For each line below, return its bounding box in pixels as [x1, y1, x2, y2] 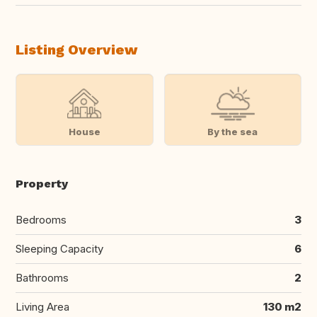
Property [16, 177, 68, 191]
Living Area [16, 300, 69, 314]
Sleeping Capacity [16, 242, 103, 256]
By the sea [207, 125, 258, 137]
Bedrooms [16, 213, 67, 227]
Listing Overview [16, 41, 137, 59]
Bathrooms [16, 271, 69, 285]
